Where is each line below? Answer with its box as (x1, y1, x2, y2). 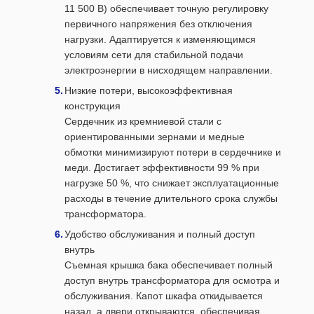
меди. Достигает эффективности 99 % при (64, 162, 259, 173)
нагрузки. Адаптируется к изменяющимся (64, 34, 256, 45)
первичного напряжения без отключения (64, 18, 252, 29)
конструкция (64, 100, 121, 111)
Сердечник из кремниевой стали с (64, 116, 221, 127)
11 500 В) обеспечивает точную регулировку (64, 3, 268, 14)
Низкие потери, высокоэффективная (64, 85, 233, 96)
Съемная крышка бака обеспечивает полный (64, 259, 273, 271)
